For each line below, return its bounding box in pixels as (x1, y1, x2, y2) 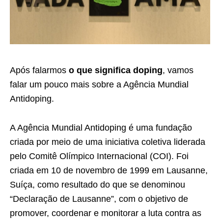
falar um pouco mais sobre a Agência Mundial (10, 79, 189, 89)
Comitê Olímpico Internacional (29, 151, 147, 161)
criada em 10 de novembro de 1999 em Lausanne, (10, 165, 208, 175)
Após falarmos (10, 65, 69, 75)
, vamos (163, 65, 193, 75)
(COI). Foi (147, 151, 189, 161)
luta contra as (148, 208, 201, 218)
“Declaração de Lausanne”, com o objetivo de (10, 193, 188, 204)
